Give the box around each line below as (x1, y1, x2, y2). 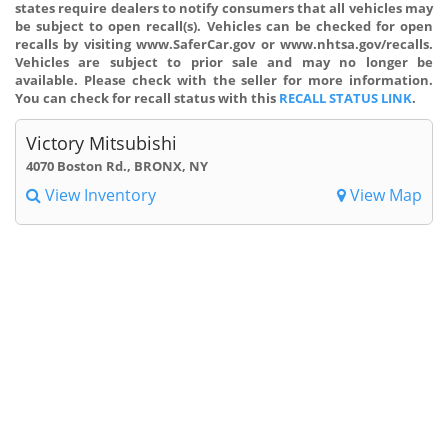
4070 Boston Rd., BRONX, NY (26, 156, 208, 175)
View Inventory (41, 183, 156, 206)
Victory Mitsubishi (26, 130, 177, 155)
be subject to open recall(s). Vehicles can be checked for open (15, 16, 433, 35)
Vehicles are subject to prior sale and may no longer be (15, 52, 433, 71)
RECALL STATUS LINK (279, 88, 412, 107)
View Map (346, 183, 422, 206)
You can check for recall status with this (15, 88, 279, 107)
